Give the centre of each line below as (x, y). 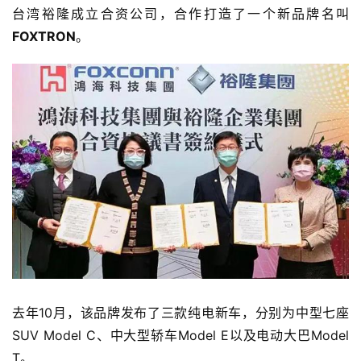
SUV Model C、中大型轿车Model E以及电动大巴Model (180, 335)
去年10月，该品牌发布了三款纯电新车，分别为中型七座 (180, 312)
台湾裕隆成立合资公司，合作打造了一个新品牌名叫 (180, 14)
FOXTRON (44, 37)
